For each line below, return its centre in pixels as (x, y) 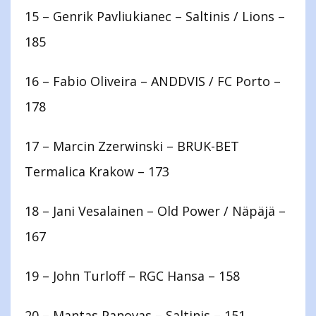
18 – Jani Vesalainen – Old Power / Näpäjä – (155, 211)
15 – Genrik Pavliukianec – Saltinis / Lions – (155, 17)
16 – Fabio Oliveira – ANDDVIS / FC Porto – (153, 81)
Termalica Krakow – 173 (97, 172)
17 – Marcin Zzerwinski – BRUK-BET (132, 146)
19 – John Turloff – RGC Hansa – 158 (132, 276)
